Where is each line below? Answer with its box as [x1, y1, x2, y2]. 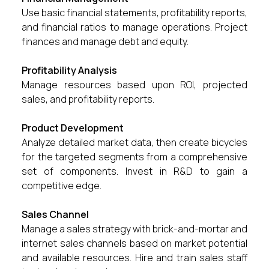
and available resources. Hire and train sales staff [22, 251, 247, 264]
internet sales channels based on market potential [22, 237, 247, 250]
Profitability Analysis [22, 64, 117, 77]
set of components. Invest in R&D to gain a [22, 165, 247, 178]
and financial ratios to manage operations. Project [22, 20, 247, 34]
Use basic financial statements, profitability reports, [22, 6, 247, 19]
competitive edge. [22, 179, 101, 192]
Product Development [22, 121, 124, 134]
